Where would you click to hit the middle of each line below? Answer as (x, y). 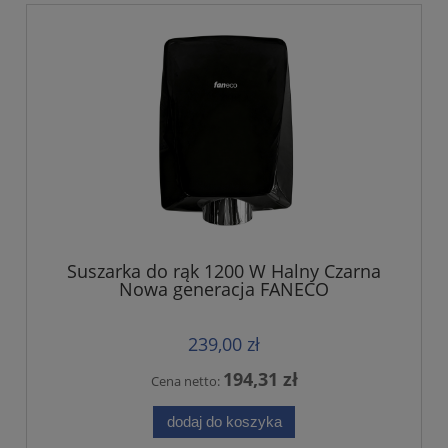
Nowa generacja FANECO (224, 289)
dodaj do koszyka (224, 422)
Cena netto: (186, 381)
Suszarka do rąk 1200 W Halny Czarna (224, 271)
